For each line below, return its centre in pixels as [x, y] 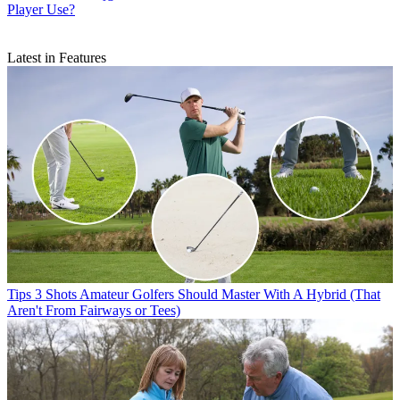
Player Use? [41, 10]
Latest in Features [57, 58]
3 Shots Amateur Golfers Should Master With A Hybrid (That [208, 295]
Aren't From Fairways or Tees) [94, 311]
